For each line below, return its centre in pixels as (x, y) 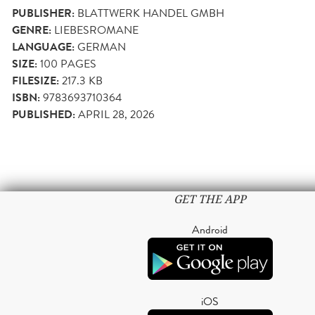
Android (210, 229)
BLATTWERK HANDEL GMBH (151, 13)
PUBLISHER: (43, 13)
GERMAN (102, 46)
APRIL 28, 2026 (116, 114)
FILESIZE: (36, 81)
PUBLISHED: (44, 114)
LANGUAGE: (43, 47)
